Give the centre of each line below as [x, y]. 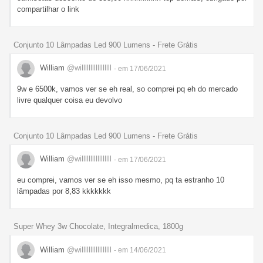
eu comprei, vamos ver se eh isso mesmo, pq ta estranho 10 [121, 180]
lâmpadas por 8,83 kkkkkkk [64, 191]
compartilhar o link [48, 9]
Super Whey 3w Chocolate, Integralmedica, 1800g [98, 227]
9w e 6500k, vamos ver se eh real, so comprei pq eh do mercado [127, 89]
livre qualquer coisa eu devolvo [70, 100]
